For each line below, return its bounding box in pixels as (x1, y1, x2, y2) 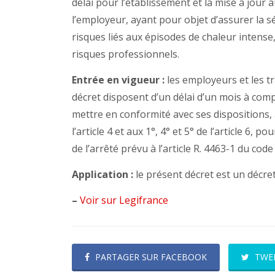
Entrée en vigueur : (72, 73, 165, 87)
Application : (72, 168, 136, 182)
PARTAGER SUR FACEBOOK (95, 251, 207, 263)
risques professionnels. (72, 47, 179, 61)
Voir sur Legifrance (80, 193, 168, 207)
